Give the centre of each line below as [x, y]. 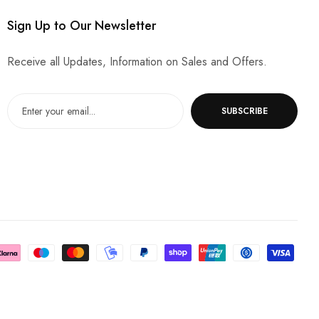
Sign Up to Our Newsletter [82, 26]
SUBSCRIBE [244, 111]
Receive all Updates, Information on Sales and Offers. [137, 62]
